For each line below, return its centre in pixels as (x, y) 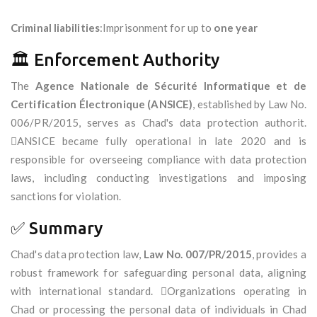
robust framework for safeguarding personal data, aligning (158, 273)
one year (236, 28)
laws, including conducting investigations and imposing (158, 178)
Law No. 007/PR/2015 (197, 254)
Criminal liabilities (55, 28)
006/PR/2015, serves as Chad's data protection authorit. (158, 123)
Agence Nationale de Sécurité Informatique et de (171, 86)
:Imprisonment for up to (157, 28)
